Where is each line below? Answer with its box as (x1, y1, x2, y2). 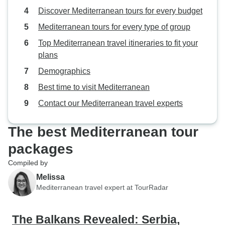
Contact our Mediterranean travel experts (38, 99, 183, 107)
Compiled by (8, 159, 48, 167)
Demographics (38, 67, 90, 75)
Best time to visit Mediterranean (38, 83, 150, 91)
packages (8, 141, 73, 157)
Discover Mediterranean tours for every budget (38, 7, 202, 15)
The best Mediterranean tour (8, 124, 198, 140)
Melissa (36, 172, 65, 181)
